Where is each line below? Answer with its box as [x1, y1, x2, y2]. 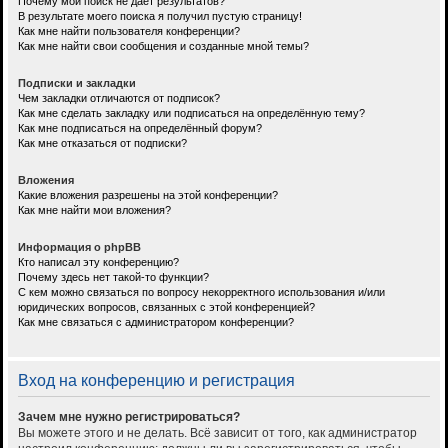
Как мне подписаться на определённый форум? [18, 122, 262, 135]
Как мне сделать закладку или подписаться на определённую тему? [18, 107, 365, 120]
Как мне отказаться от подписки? [18, 137, 187, 150]
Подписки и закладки [18, 77, 136, 90]
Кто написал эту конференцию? [18, 256, 179, 269]
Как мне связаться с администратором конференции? [18, 316, 294, 329]
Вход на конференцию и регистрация [18, 372, 295, 390]
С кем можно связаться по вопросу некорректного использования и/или [18, 286, 385, 299]
